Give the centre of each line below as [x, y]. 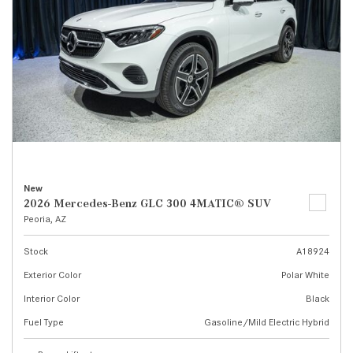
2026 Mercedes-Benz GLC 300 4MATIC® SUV [147, 203]
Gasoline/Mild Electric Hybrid [267, 322]
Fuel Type [44, 322]
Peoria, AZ [45, 219]
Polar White [305, 275]
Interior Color [52, 298]
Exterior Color [52, 275]
